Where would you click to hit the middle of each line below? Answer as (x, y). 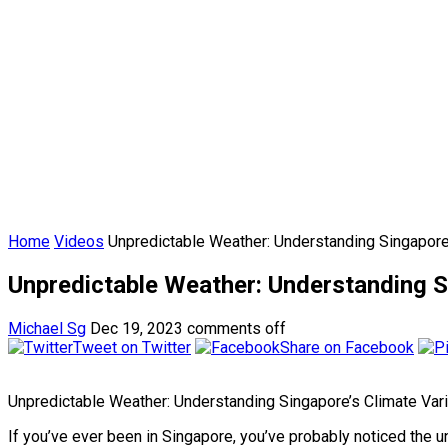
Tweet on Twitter (132, 348)
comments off (236, 329)
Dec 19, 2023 (136, 329)
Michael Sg (47, 329)
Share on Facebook (347, 348)
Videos (79, 242)
